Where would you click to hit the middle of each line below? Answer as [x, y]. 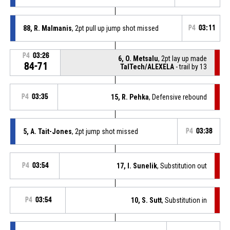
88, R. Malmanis [47, 28]
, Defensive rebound [178, 97]
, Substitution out [182, 166]
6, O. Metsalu [138, 58]
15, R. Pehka [130, 97]
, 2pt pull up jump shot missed [115, 28]
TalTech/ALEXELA [147, 66]
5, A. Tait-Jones [47, 131]
